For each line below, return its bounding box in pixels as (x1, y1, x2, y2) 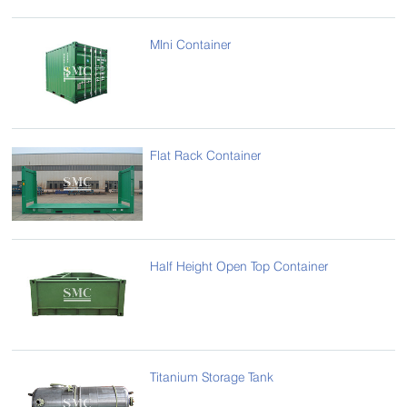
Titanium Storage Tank (150, 368, 274, 384)
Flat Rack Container (150, 146, 262, 163)
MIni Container (150, 35, 232, 52)
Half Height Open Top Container (150, 257, 329, 273)
